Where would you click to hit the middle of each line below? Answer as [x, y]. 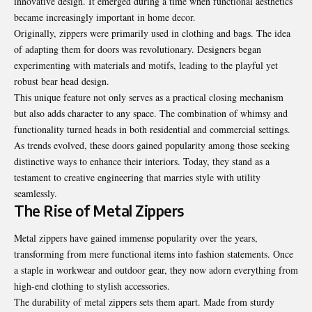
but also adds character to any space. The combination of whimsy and [151, 113]
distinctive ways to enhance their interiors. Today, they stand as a [142, 161]
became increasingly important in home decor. [105, 17]
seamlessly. [36, 193]
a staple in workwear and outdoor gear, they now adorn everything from [156, 270]
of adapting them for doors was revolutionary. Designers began [138, 49]
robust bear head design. [62, 81]
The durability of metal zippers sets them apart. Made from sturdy [144, 302]
